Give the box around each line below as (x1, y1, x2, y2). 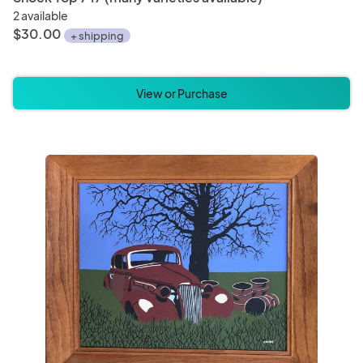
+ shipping (70, 29, 124, 42)
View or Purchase (135, 86, 228, 100)
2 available (13, 8, 68, 23)
